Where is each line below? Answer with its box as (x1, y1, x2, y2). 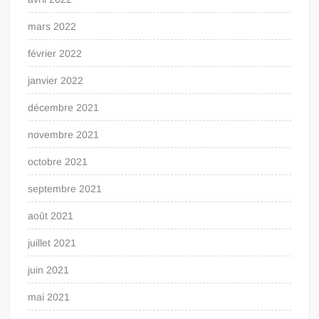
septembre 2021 (28, 182, 103, 194)
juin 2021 (28, 263, 70, 276)
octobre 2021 (28, 155, 88, 167)
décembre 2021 (28, 101, 100, 113)
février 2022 (28, 47, 83, 59)
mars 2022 (28, 20, 77, 32)
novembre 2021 (28, 128, 100, 140)
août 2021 (28, 209, 74, 221)
